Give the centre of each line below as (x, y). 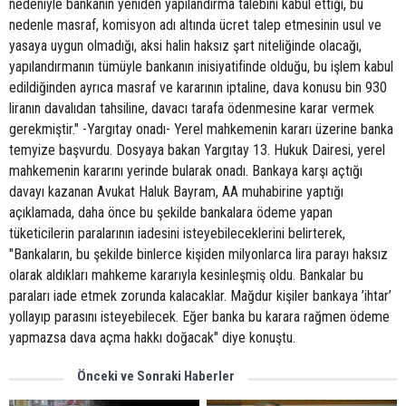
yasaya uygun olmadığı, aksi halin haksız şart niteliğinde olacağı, (185, 46)
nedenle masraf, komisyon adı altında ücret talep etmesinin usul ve (195, 25)
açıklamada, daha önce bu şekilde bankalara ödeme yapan (171, 213)
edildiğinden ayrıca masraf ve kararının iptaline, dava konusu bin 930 (198, 87)
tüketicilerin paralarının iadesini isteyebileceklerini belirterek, (177, 233)
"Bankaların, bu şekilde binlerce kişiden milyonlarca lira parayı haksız (198, 254)
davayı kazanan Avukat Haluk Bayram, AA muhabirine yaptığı (176, 192)
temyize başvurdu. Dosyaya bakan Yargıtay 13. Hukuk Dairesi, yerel (197, 150)
